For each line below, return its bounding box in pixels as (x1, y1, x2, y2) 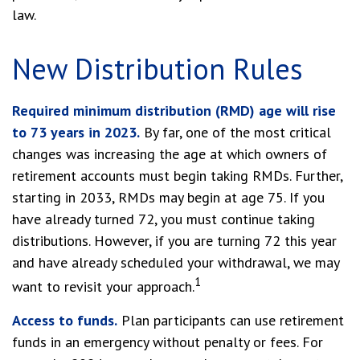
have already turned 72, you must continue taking (12, 210, 315, 228)
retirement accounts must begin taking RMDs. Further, (12, 166, 342, 185)
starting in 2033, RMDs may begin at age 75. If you (12, 188, 325, 207)
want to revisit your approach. (12, 277, 194, 296)
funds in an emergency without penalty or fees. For (12, 333, 323, 351)
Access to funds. (12, 311, 117, 329)
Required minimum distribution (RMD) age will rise (12, 101, 336, 120)
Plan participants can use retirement (117, 311, 344, 329)
